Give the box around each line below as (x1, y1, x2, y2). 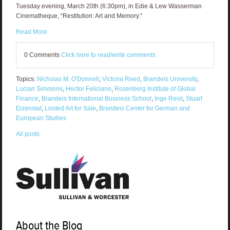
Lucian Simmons (15, 85, 63, 93)
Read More (15, 28, 47, 36)
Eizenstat (15, 105, 42, 112)
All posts (15, 130, 40, 138)
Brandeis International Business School (41, 95, 151, 103)
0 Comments (24, 51, 61, 59)
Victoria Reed (102, 75, 140, 83)
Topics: (15, 75, 37, 83)
